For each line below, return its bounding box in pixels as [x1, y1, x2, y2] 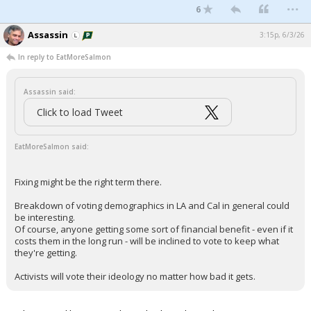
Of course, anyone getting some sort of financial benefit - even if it [15, 223, 293, 235]
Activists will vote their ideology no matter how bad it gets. [15, 270, 255, 283]
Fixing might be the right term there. [15, 176, 162, 188]
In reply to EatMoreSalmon [18, 52, 111, 62]
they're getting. [15, 246, 77, 259]
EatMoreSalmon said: [15, 142, 89, 151]
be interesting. [15, 211, 75, 224]
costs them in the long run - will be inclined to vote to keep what [15, 235, 279, 247]
